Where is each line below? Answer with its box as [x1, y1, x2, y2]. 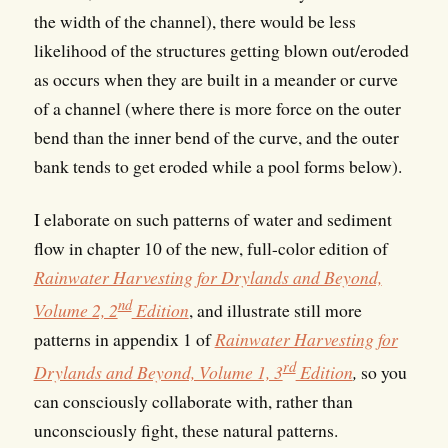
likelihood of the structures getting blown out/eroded [33, 38, 409, 63]
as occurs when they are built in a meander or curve [33, 67, 398, 92]
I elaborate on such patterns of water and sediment [33, 207, 392, 232]
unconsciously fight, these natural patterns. [33, 417, 338, 442]
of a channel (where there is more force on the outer [33, 96, 401, 121]
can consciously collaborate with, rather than [33, 388, 353, 413]
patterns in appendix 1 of [33, 326, 215, 351]
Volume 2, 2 [33, 297, 118, 322]
